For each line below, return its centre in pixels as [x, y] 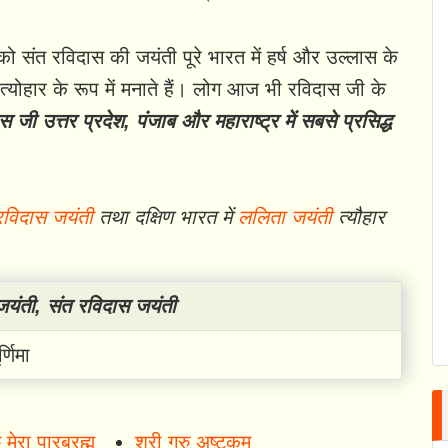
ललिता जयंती [285, 217]
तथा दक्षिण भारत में [165, 217]
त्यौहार [358, 217]
